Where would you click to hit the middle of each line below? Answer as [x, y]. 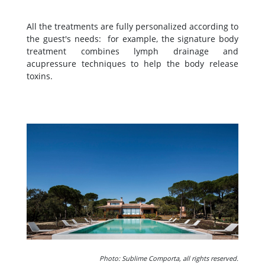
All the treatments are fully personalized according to [132, 27]
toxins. [40, 76]
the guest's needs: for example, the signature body [132, 39]
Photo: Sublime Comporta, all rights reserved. [169, 258]
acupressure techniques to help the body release [132, 64]
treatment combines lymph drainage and [132, 51]
